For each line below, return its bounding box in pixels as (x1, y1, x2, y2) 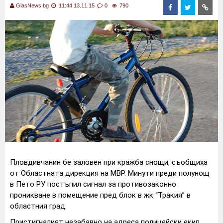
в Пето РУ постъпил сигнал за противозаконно (10, 179, 176, 189)
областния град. (10, 201, 67, 211)
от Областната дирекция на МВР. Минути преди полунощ (10, 168, 210, 178)
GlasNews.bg (16, 2, 49, 8)
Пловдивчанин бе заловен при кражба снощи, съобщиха (10, 157, 208, 167)
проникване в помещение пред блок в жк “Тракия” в (10, 190, 191, 200)
